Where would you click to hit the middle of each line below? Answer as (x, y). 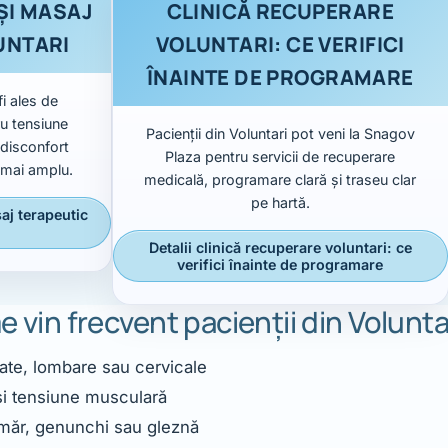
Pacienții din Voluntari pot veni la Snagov (280, 134)
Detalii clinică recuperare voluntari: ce (280, 248)
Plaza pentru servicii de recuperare (280, 157)
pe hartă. (280, 203)
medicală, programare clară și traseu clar (280, 180)
